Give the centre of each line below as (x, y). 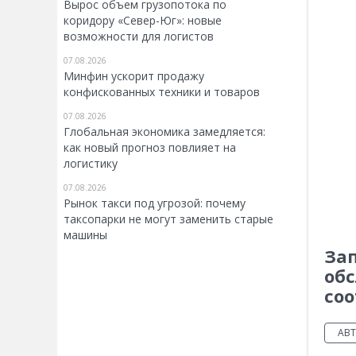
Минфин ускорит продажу (134, 76)
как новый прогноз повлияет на (150, 147)
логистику (91, 163)
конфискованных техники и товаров (162, 92)
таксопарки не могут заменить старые (168, 219)
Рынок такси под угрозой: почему (155, 203)
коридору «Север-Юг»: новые (143, 20)
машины (85, 235)
